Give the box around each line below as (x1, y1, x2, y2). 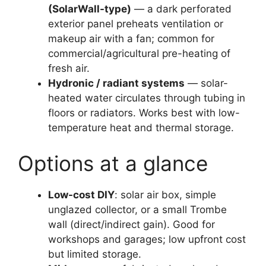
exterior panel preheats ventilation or (48, 18, 223, 30)
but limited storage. (48, 248, 141, 260)
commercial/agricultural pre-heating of (48, 47, 230, 60)
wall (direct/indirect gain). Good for (48, 218, 215, 230)
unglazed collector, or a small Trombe (48, 203, 227, 216)
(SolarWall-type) (48, 3, 131, 15)
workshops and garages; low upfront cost (48, 233, 246, 245)
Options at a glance (18, 150, 208, 176)
